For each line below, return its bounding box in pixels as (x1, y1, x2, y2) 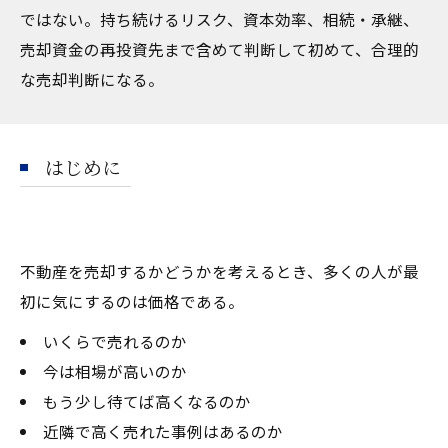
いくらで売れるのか (42, 329, 187, 352)
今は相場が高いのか (42, 359, 187, 382)
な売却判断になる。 (20, 67, 164, 90)
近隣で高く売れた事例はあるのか (42, 419, 283, 442)
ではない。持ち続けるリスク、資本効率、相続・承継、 (20, 7, 419, 30)
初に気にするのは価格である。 (20, 289, 244, 312)
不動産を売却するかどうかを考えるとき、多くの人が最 (20, 259, 419, 282)
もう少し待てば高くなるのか (42, 389, 251, 412)
